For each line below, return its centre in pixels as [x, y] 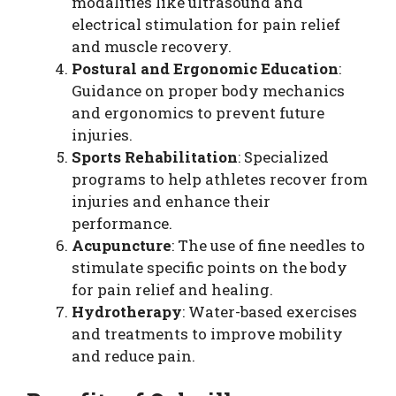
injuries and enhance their [171, 201]
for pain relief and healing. [172, 289]
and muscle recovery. [152, 46]
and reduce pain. [133, 356]
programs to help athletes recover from [220, 179]
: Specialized [283, 157]
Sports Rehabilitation [155, 157]
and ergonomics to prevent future [198, 113]
